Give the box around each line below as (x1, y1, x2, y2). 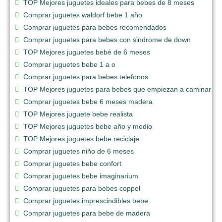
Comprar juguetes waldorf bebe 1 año (23, 10, 142, 19)
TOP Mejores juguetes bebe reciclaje (23, 134, 139, 143)
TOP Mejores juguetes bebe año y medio (23, 122, 152, 130)
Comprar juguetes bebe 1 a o (23, 60, 115, 68)
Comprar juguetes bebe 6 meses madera (23, 97, 153, 106)
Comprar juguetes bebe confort (23, 159, 121, 167)
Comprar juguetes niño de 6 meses (23, 147, 134, 155)
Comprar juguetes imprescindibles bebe (23, 196, 148, 205)
